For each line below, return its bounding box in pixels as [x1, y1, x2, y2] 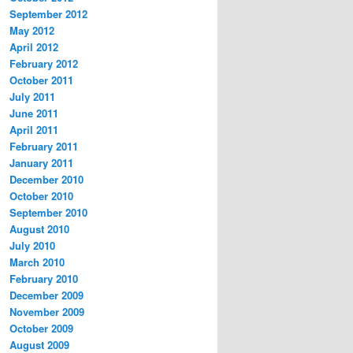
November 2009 [9, 304, 84, 320]
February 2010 [9, 271, 78, 287]
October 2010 [9, 188, 73, 204]
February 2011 [9, 139, 78, 154]
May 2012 [9, 23, 54, 39]
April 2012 [9, 39, 58, 55]
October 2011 [9, 72, 73, 88]
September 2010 [9, 205, 87, 221]
